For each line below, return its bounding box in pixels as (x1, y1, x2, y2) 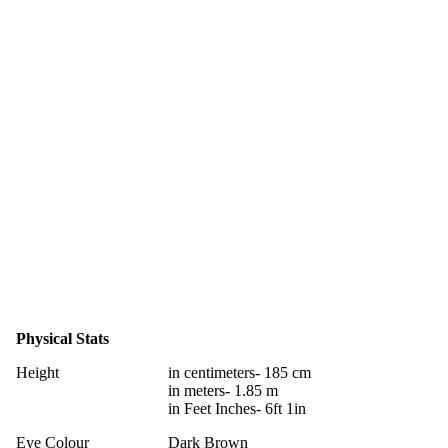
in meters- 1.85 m (168, 381, 278, 399)
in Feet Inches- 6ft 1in (168, 399, 306, 417)
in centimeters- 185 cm (168, 363, 311, 381)
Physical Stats (16, 329, 109, 347)
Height (16, 363, 59, 381)
